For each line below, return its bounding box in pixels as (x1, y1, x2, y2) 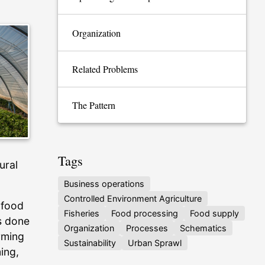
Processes (126, 222, 168, 233)
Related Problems (72, 62, 138, 75)
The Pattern (72, 99, 115, 112)
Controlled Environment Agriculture (64, 193, 202, 203)
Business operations (64, 178, 144, 189)
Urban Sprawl (128, 237, 182, 248)
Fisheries (64, 208, 99, 218)
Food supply (190, 208, 239, 218)
